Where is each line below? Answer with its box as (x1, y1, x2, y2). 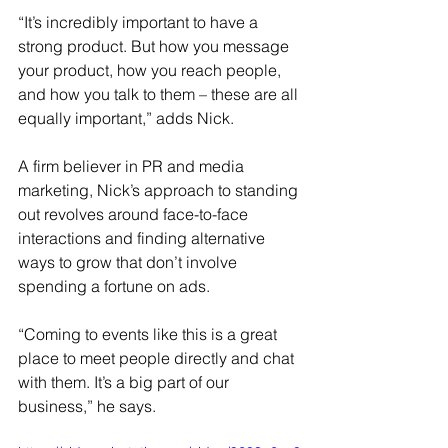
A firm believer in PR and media (18, 156, 248, 177)
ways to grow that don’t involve (18, 252, 241, 273)
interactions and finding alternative (18, 228, 269, 249)
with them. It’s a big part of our (18, 372, 233, 393)
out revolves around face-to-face (18, 204, 252, 225)
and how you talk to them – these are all (18, 84, 302, 105)
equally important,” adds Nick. (18, 108, 238, 129)
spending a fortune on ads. (18, 276, 214, 297)
